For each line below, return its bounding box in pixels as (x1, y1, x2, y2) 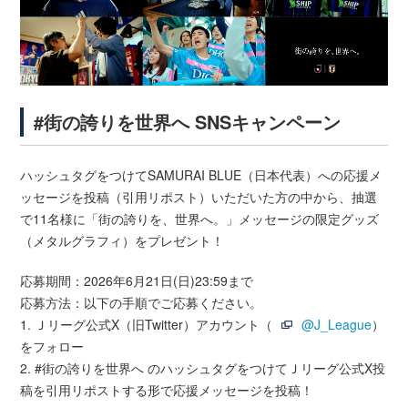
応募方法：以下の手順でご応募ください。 (20, 293, 263, 312)
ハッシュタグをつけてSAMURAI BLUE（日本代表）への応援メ (20, 166, 382, 185)
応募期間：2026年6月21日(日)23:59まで (20, 271, 254, 291)
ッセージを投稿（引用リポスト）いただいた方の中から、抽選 (20, 188, 378, 207)
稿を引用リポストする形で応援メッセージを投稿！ (20, 381, 314, 400)
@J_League (301, 315, 372, 334)
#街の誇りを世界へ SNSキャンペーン (34, 108, 342, 136)
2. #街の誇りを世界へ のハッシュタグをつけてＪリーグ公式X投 (20, 359, 386, 378)
